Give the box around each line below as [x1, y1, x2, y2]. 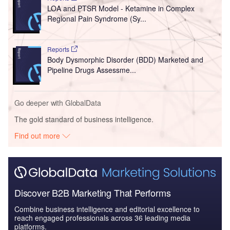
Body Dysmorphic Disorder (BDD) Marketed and [47, 54, 203, 65]
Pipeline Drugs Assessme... [47, 65, 136, 75]
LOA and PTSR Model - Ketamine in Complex [47, 3, 195, 14]
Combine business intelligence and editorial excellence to [14, 204, 200, 215]
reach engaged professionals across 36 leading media [14, 213, 190, 223]
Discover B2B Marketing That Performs [14, 186, 171, 200]
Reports [47, 45, 71, 54]
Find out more [14, 130, 63, 141]
